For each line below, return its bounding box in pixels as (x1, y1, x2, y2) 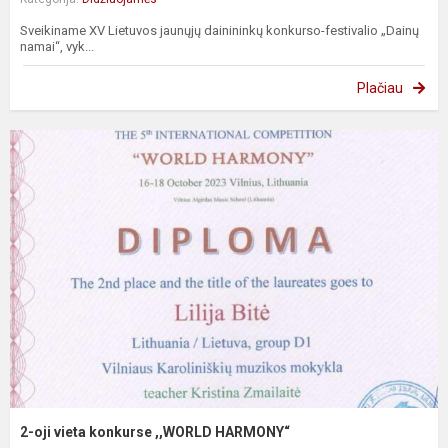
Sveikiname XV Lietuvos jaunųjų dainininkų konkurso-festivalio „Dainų (20, 22, 419, 38)
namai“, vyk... (20, 38, 94, 54)
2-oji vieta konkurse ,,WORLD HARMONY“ (20, 423, 290, 440)
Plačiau (357, 79, 403, 96)
